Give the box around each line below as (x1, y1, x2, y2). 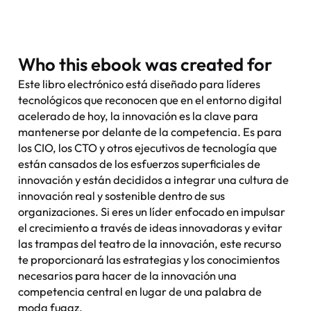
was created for (142, 53, 273, 76)
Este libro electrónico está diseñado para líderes (18, 77, 261, 92)
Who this (18, 53, 92, 76)
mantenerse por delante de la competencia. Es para (18, 125, 283, 140)
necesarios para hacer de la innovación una (18, 269, 237, 283)
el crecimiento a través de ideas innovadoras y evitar (18, 221, 283, 235)
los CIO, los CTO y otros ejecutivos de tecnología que (18, 141, 278, 155)
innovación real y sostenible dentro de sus (18, 189, 226, 203)
